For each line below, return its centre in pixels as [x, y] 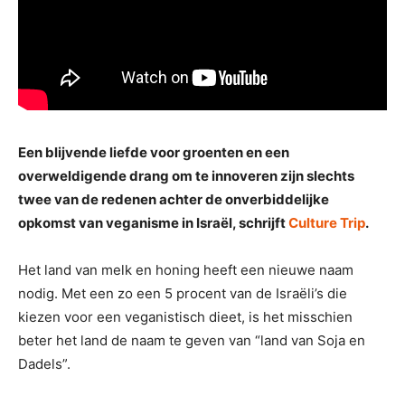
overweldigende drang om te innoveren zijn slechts [186, 175]
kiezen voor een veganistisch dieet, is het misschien [185, 316]
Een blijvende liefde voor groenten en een [154, 152]
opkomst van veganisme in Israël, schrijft [153, 222]
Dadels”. [44, 363]
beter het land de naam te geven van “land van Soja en [192, 340]
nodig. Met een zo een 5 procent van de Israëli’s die [183, 293]
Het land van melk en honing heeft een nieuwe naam [186, 269]
